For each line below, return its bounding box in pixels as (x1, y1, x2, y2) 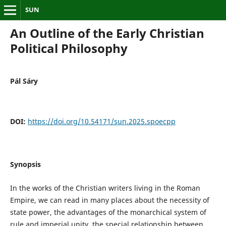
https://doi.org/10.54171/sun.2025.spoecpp (27, 116, 176, 126)
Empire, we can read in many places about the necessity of (10, 195, 209, 205)
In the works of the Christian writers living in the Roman (10, 183, 200, 193)
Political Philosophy (10, 39, 128, 56)
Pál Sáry (10, 76, 38, 86)
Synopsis (10, 159, 41, 169)
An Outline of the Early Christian (10, 24, 204, 41)
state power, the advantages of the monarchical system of (10, 207, 206, 217)
